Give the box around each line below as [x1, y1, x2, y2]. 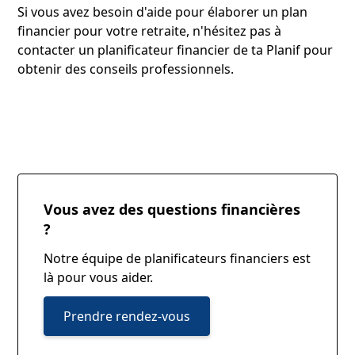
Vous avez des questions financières [44, 199, 301, 219]
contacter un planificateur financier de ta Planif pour [17, 40, 334, 59]
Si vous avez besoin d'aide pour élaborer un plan [17, 2, 308, 21]
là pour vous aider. [44, 268, 154, 286]
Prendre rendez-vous [63, 307, 191, 325]
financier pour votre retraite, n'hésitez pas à [17, 21, 282, 40]
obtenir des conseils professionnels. [17, 59, 235, 78]
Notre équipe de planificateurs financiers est [44, 249, 311, 267]
